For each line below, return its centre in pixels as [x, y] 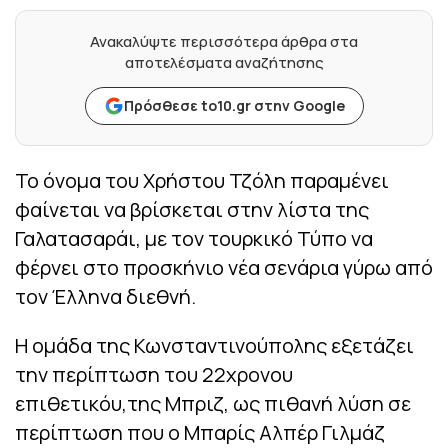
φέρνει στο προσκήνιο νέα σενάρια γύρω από [224, 268]
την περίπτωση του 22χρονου [154, 375]
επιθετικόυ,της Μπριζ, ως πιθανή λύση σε [213, 404]
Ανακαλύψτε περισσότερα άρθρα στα [224, 42]
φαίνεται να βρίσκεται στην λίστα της [192, 210]
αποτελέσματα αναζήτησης [224, 63]
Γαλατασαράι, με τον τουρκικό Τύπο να [194, 239]
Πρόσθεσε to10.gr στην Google [234, 106]
